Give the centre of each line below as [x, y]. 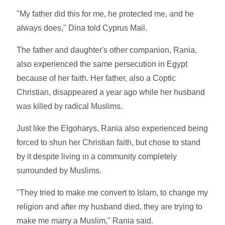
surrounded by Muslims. [59, 170]
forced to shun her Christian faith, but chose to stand [109, 142]
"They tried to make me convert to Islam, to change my [113, 192]
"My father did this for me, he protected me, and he [105, 14]
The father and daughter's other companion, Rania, [107, 50]
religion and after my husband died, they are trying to [110, 206]
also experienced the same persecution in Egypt [102, 64]
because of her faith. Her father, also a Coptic [96, 78]
